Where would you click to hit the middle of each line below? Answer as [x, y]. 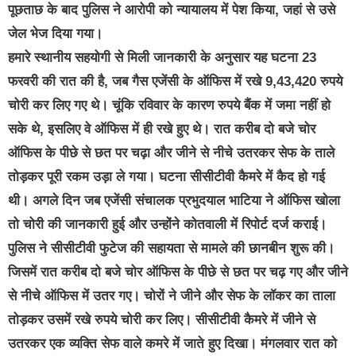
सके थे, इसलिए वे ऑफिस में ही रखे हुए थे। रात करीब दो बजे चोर [162, 130]
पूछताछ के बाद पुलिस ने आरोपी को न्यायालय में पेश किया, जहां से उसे [172, 10]
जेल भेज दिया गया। [55, 34]
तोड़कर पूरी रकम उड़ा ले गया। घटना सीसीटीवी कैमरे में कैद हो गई [166, 177]
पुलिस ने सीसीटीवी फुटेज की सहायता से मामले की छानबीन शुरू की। [171, 249]
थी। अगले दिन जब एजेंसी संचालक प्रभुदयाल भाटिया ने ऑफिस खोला [174, 201]
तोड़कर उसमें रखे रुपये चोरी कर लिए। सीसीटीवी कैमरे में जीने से [162, 320]
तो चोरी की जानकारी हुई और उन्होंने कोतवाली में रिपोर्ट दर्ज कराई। [167, 225]
